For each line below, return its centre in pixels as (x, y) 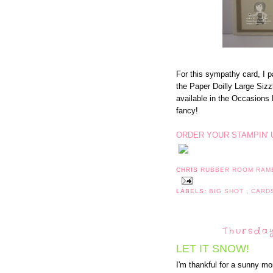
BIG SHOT (228, 191)
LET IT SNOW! (213, 249)
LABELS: (193, 191)
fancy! (187, 111)
